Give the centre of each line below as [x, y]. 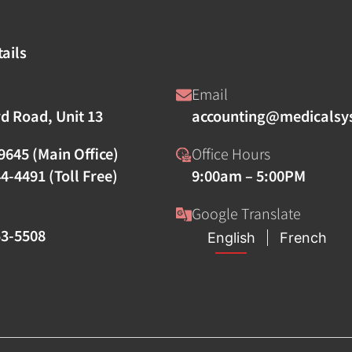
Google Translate [246, 213]
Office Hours [231, 153]
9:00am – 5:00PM [249, 175]
